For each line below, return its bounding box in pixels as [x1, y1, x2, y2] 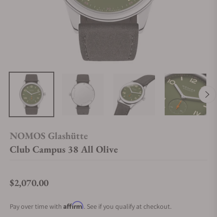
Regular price [9, 183, 51, 193]
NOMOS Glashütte [10, 129, 88, 142]
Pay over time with [10, 202, 63, 211]
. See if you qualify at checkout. [84, 202, 171, 211]
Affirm [63, 201, 84, 209]
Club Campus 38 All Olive [10, 143, 118, 155]
